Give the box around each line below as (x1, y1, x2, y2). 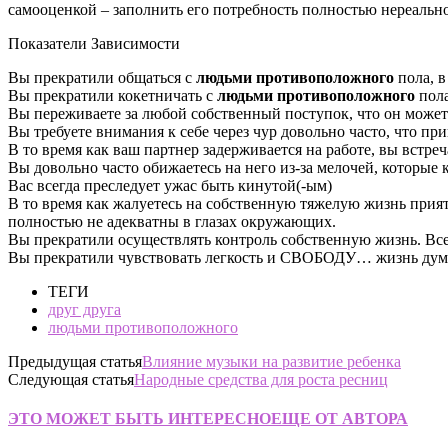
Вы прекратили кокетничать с (8, 86, 217, 104)
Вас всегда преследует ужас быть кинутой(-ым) (8, 176, 332, 194)
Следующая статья (8, 370, 134, 388)
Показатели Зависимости (8, 34, 180, 52)
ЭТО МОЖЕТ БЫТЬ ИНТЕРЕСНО (8, 410, 271, 428)
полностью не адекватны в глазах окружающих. (8, 212, 336, 230)
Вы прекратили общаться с (8, 68, 196, 86)
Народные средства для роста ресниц (134, 370, 388, 388)
